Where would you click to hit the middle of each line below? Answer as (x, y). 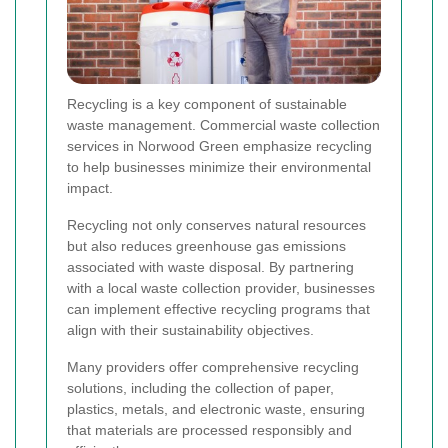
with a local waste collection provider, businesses (221, 288)
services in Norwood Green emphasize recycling (219, 146)
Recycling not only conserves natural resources (216, 225)
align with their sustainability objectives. (190, 330)
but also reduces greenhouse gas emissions (206, 246)
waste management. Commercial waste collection (223, 125)
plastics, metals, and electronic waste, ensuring (216, 409)
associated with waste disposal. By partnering (210, 267)
